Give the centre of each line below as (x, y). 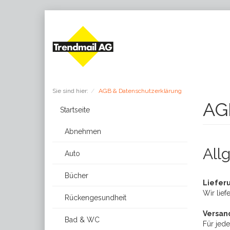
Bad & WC (81, 220)
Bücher (75, 176)
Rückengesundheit (94, 198)
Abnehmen (82, 131)
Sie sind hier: (70, 91)
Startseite (75, 110)
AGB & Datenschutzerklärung (140, 91)
